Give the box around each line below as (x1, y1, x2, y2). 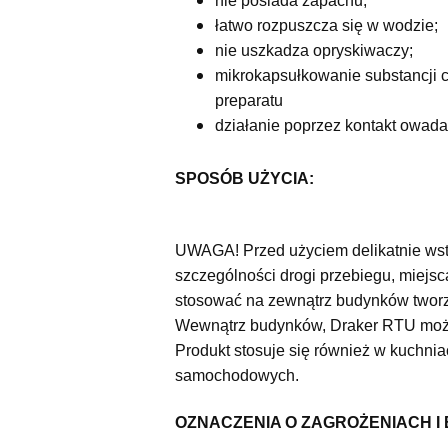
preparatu (214, 92, 283, 110)
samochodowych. (174, 366, 299, 384)
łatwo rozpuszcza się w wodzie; (214, 17, 438, 35)
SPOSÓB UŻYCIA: (174, 170, 314, 188)
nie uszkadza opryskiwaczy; (214, 42, 413, 60)
